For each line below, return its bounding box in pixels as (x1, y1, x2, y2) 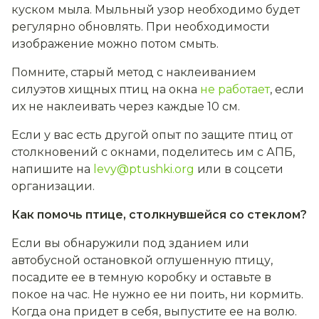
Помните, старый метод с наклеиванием (11, 66, 256, 80)
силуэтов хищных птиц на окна (11, 83, 200, 97)
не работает (200, 83, 270, 97)
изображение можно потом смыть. (11, 37, 219, 51)
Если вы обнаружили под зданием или (11, 236, 249, 251)
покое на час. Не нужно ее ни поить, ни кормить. (11, 288, 303, 302)
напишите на (11, 162, 93, 177)
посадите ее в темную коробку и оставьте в (11, 271, 271, 285)
